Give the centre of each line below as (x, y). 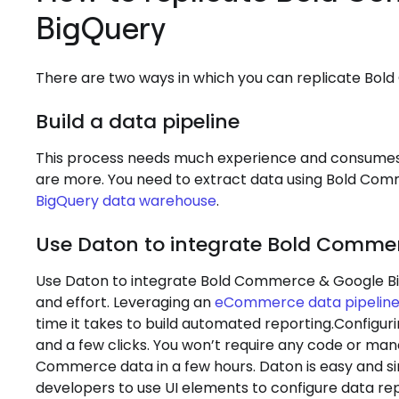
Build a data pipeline (138, 122)
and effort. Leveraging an (125, 302)
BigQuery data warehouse (126, 201)
